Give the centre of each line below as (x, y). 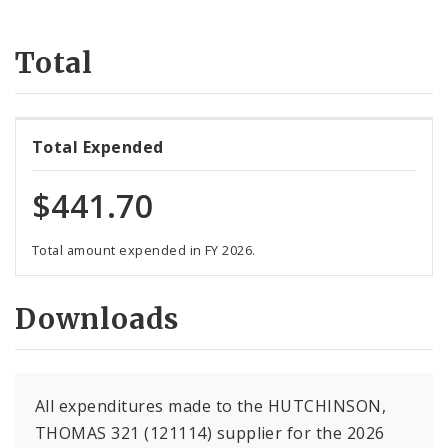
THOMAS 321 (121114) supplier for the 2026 (210, 433)
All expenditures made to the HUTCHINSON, (211, 406)
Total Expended (98, 146)
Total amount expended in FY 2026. (144, 249)
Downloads (97, 318)
